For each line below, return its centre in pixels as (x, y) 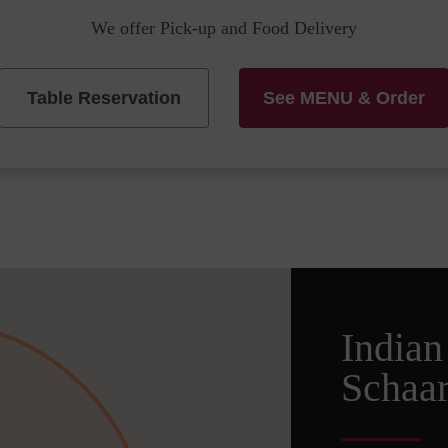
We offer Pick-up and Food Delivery (224, 28)
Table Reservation (104, 98)
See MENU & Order (344, 98)
